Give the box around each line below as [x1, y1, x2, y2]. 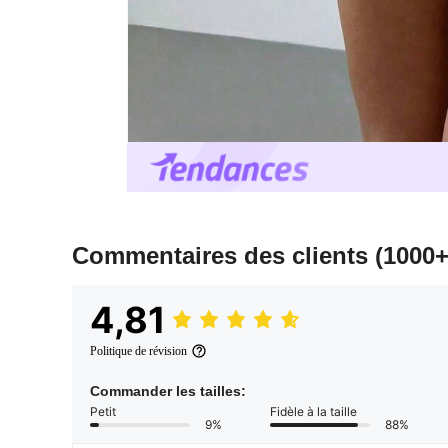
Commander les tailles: [90, 383, 246, 400]
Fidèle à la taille [270, 404, 357, 420]
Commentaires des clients [72, 242, 375, 270]
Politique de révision [90, 344, 187, 359]
